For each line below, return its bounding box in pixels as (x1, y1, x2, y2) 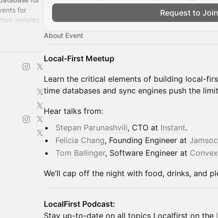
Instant (161, 123, 185, 132)
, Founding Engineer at (105, 135, 189, 145)
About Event (44, 31, 83, 39)
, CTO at (127, 123, 161, 132)
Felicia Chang (55, 135, 105, 145)
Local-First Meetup (44, 54, 114, 63)
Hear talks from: (44, 106, 103, 116)
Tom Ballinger (55, 148, 105, 158)
